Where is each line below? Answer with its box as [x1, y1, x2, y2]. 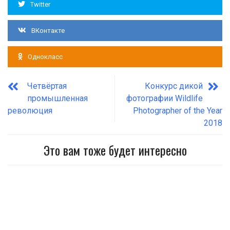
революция [8, 106, 52, 116]
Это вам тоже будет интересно [43, 141, 187, 160]
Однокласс [28, 53, 63, 61]
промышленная [27, 93, 88, 104]
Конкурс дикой [145, 81, 203, 91]
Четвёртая [27, 81, 67, 91]
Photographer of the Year [133, 106, 222, 116]
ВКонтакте [31, 27, 65, 35]
